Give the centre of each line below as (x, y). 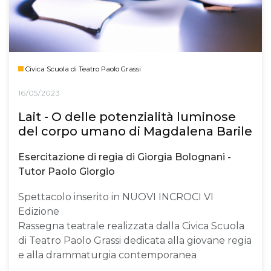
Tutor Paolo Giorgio (67, 172)
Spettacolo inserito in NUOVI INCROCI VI (116, 197)
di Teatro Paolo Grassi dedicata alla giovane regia (135, 240)
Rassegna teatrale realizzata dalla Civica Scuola (131, 226)
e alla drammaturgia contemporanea (107, 255)
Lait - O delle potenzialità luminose (127, 116)
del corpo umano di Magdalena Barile (135, 131)
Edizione (39, 211)
